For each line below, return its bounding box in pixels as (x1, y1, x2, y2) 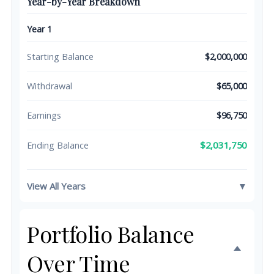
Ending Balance (27, 139, 89, 151)
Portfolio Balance (27, 219, 194, 248)
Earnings (27, 109, 61, 121)
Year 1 (27, 23, 52, 35)
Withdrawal (27, 80, 72, 92)
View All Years (27, 180, 86, 192)
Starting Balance (27, 51, 94, 62)
